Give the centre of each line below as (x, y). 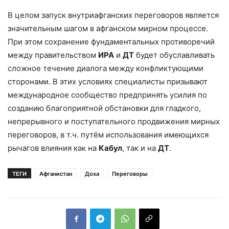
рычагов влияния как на (53, 148)
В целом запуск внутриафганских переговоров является (113, 15)
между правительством (53, 55)
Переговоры (130, 174)
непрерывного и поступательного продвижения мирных (114, 121)
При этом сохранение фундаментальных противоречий (111, 41)
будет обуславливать (174, 55)
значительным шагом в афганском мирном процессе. (108, 28)
